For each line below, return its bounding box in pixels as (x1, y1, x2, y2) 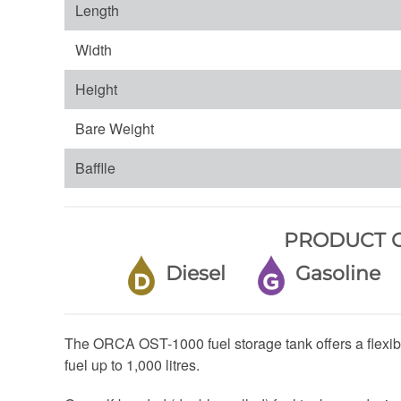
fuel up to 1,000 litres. (64, 354, 200, 375)
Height (75, 78, 117, 99)
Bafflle (75, 157, 115, 178)
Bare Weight (75, 117, 154, 139)
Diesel (155, 261, 259, 286)
